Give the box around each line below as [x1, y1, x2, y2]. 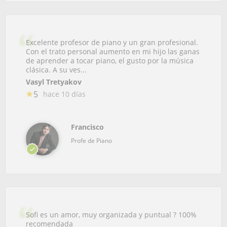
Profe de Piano [71, 136, 112, 145]
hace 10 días [43, 89, 86, 99]
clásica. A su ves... [26, 64, 87, 74]
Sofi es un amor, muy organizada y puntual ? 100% [26, 209, 197, 219]
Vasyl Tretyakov [26, 77, 82, 87]
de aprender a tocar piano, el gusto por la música [26, 55, 194, 65]
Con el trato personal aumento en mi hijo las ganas [26, 46, 200, 56]
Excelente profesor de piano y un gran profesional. [26, 37, 198, 47]
